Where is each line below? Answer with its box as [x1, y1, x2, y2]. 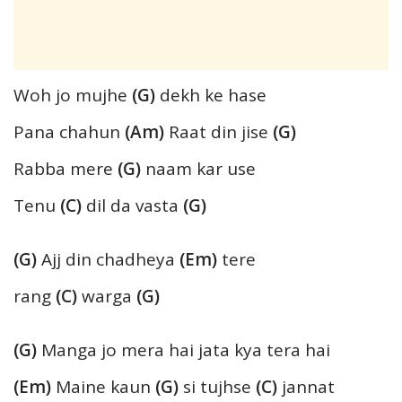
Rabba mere [13, 157, 118, 181]
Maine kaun [51, 375, 155, 399]
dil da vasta [82, 194, 179, 218]
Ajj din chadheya [37, 248, 179, 272]
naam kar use [141, 157, 256, 181]
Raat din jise [164, 120, 273, 144]
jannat [277, 375, 335, 399]
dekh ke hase [155, 83, 267, 108]
